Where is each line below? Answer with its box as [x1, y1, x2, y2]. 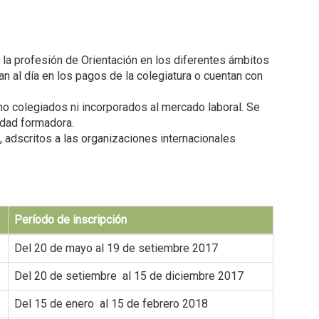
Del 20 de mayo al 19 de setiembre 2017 [14, 241, 218, 256]
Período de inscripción [14, 213, 127, 227]
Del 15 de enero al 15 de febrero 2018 [14, 297, 208, 311]
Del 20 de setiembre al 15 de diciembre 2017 [14, 269, 244, 283]
